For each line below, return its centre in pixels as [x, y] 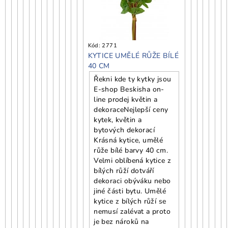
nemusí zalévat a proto [132, 211]
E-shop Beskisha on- [129, 89]
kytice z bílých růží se [130, 201]
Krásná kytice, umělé [129, 140]
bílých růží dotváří [124, 170]
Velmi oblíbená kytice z [133, 160]
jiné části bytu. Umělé [130, 191]
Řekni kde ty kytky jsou [133, 79]
